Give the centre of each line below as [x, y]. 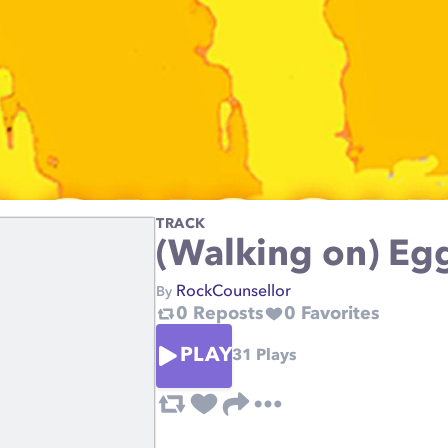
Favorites [338, 314]
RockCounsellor [233, 292]
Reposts [226, 314]
